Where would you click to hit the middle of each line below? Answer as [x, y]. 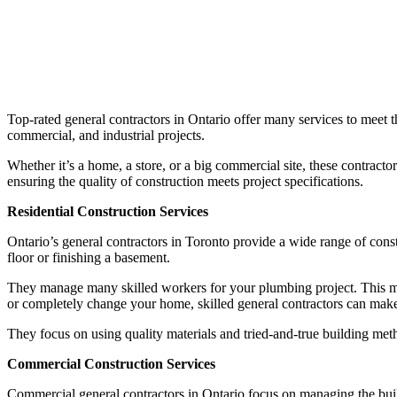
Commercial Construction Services [111, 363]
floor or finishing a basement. [89, 257]
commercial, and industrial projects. [106, 135]
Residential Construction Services [108, 211]
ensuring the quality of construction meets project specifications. [185, 181]
